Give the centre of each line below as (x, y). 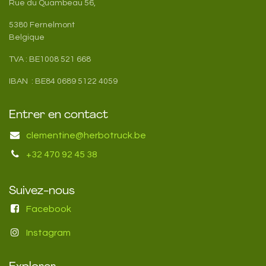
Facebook (48, 209)
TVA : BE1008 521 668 (50, 59)
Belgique (27, 37)
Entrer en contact (58, 115)
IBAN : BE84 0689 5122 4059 (63, 81)
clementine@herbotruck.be (86, 135)
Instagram (48, 232)
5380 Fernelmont (42, 25)
